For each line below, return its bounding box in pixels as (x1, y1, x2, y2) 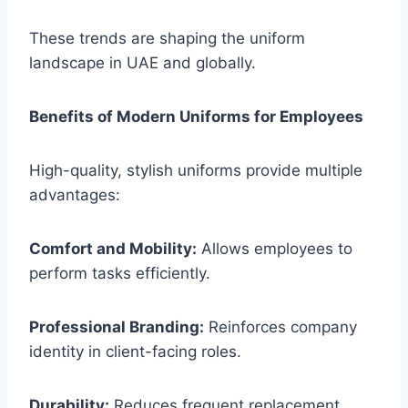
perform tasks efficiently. (29, 264, 210, 283)
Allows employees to (197, 240, 352, 259)
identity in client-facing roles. (29, 342, 241, 362)
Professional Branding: (29, 318, 204, 337)
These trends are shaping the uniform (29, 29, 305, 48)
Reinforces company (204, 318, 357, 337)
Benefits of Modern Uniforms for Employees (29, 107, 363, 127)
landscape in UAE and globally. (29, 54, 256, 73)
